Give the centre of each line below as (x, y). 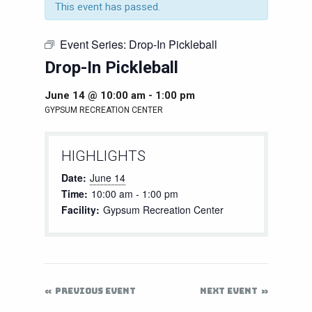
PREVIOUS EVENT (95, 291)
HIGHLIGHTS (104, 156)
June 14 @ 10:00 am (95, 95)
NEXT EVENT (228, 291)
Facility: (81, 210)
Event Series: (94, 44)
